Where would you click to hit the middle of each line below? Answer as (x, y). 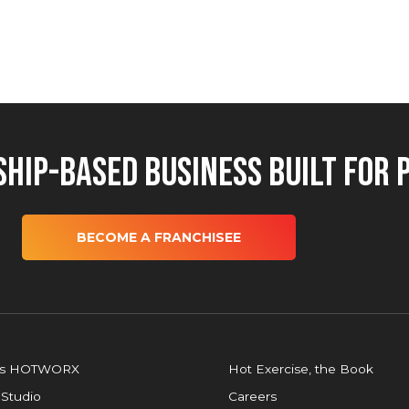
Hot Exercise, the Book (301, 368)
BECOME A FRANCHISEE (159, 238)
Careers (252, 396)
